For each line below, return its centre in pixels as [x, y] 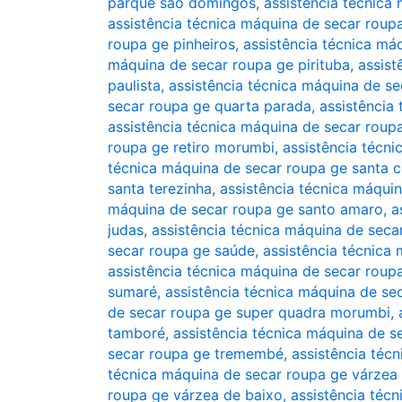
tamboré [136, 333]
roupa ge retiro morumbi [191, 147]
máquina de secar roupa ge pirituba [229, 65]
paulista [134, 85]
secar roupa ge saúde [181, 250]
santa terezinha [160, 188]
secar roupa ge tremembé [196, 354]
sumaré [132, 292]
